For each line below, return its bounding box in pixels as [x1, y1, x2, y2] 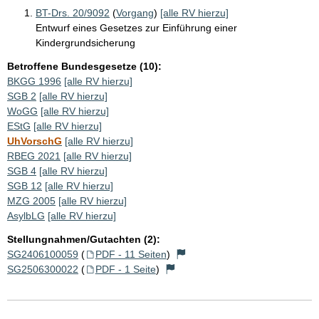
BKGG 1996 [7, 75, 61, 87]
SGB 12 [7, 179, 42, 192]
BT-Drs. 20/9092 [36, 6, 110, 19]
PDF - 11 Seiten [95, 248, 167, 260]
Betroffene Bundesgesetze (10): [7, 60, 162, 72]
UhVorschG [7, 135, 62, 147]
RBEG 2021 [7, 150, 61, 162]
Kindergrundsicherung [36, 36, 135, 48]
